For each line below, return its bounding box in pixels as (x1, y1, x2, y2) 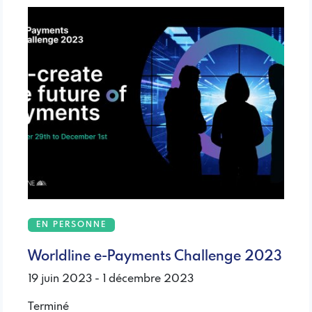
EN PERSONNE (36, 221, 107, 230)
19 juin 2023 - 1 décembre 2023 (28, 273, 194, 286)
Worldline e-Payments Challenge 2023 (28, 249, 282, 265)
